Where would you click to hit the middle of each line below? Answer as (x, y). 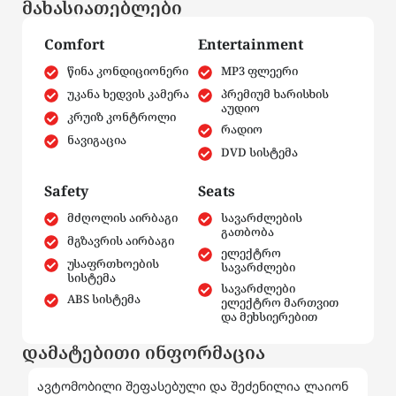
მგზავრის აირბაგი (121, 240)
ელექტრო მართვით (280, 302)
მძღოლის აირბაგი (123, 217)
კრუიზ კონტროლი (122, 116)
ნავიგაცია (97, 139)
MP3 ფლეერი (260, 70)
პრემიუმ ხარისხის (275, 93)
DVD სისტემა (260, 152)
